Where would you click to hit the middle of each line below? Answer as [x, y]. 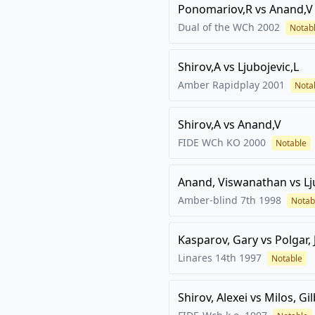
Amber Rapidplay [219, 85]
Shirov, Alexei [213, 297]
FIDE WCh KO [209, 142]
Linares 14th [207, 258]
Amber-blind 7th [217, 200]
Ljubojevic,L [268, 67]
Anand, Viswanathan [232, 182]
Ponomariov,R [215, 9]
